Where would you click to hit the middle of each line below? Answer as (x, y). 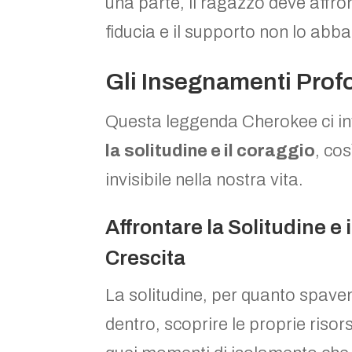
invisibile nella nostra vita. (205, 180)
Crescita (146, 257)
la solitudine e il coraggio (211, 150)
